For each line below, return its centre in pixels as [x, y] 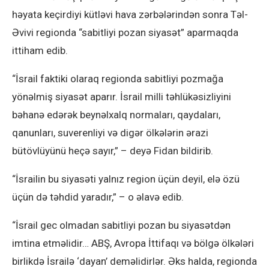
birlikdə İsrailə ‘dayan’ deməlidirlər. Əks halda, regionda [134, 261]
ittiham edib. [40, 51]
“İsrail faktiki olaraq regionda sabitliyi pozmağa [118, 79]
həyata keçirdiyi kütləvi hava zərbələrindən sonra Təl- [130, 15]
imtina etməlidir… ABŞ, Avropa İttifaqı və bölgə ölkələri [133, 243]
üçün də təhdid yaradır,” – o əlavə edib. [98, 197]
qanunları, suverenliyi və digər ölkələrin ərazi [110, 133]
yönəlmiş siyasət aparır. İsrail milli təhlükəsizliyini [122, 97]
